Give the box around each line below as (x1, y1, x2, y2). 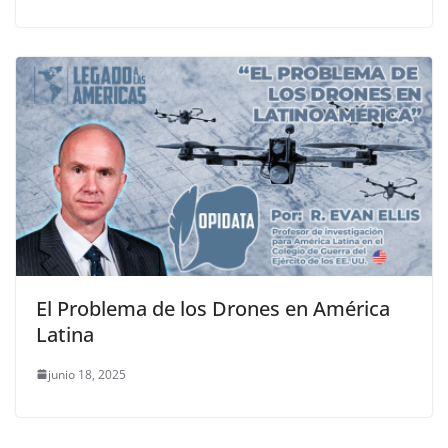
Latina (36, 320, 94, 348)
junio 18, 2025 (48, 365, 126, 383)
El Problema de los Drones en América (36, 294, 390, 322)
